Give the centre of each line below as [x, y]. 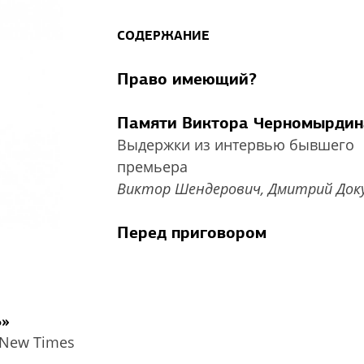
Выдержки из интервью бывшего [236, 145]
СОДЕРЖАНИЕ [163, 35]
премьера [152, 167]
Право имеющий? [187, 79]
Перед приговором [192, 232]
